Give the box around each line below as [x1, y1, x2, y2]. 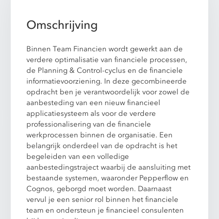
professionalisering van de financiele [26, 119, 152, 130]
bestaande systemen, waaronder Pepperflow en [26, 173, 189, 183]
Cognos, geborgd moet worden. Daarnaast [26, 184, 172, 194]
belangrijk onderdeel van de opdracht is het [26, 141, 178, 151]
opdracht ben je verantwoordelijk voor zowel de [26, 87, 190, 97]
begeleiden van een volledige [26, 152, 130, 162]
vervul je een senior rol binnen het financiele [26, 195, 179, 205]
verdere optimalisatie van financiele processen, [26, 55, 188, 65]
